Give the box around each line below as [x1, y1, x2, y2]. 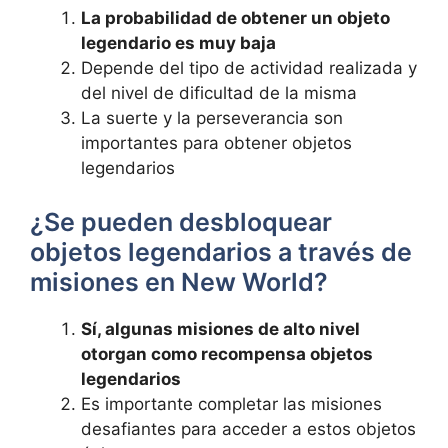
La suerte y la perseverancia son [81, 108, 343, 128]
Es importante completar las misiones [81, 393, 382, 414]
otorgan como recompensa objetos [81, 343, 373, 364]
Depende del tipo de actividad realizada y [81, 58, 417, 78]
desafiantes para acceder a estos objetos [81, 418, 416, 439]
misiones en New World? [30, 266, 328, 297]
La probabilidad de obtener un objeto [81, 8, 390, 28]
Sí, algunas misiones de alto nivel [81, 318, 360, 339]
